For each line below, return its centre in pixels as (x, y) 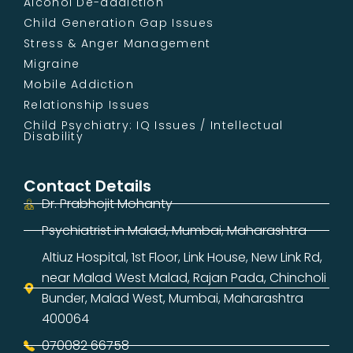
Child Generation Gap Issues (119, 22)
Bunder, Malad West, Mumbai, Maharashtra (172, 298)
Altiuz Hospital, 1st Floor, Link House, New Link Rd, (182, 257)
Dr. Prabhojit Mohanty (107, 203)
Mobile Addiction (79, 84)
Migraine (52, 63)
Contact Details (87, 186)
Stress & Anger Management (117, 43)
